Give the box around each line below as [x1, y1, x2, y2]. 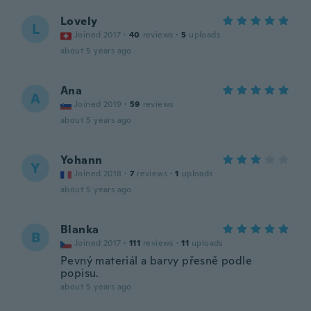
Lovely [60, 14, 98, 28]
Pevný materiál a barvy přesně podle [60, 253, 252, 268]
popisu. [60, 266, 99, 280]
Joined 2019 [74, 99, 122, 110]
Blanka [60, 222, 99, 237]
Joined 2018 [74, 168, 122, 179]
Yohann [60, 153, 103, 167]
